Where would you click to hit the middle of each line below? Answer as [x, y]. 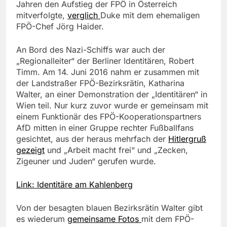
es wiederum [42, 219]
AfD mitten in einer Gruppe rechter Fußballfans [105, 128]
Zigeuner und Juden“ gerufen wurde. [86, 161]
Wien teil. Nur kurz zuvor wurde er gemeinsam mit [112, 106]
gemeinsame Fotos [104, 219]
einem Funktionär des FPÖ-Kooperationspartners [109, 117]
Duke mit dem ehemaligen [150, 15]
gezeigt [30, 150]
